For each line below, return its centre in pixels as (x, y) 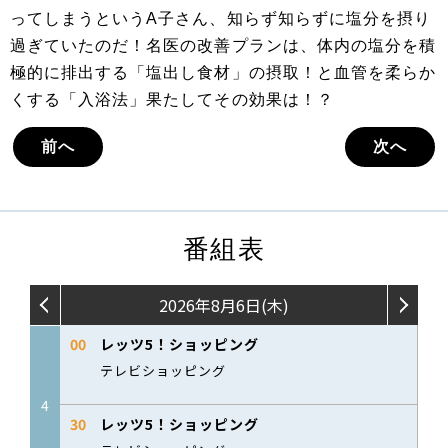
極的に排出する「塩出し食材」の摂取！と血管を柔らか (223, 73)
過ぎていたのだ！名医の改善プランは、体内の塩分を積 (223, 46)
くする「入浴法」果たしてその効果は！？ (172, 100)
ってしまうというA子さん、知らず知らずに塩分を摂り (221, 19)
